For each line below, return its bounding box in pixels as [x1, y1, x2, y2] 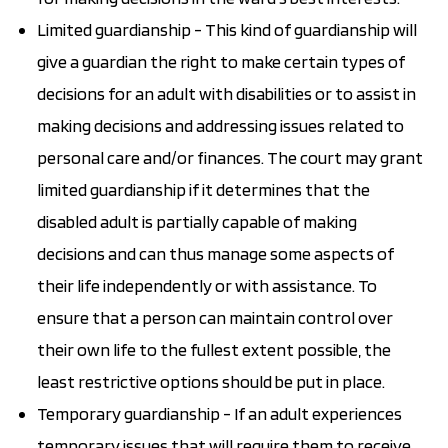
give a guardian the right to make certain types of [37, 50, 405, 72]
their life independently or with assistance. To [37, 274, 377, 296]
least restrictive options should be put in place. [37, 370, 385, 392]
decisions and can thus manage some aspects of [37, 242, 394, 264]
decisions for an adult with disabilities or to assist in [37, 82, 416, 104]
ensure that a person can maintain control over [37, 306, 393, 328]
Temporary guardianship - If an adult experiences [37, 402, 402, 424]
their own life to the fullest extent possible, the [37, 338, 391, 360]
